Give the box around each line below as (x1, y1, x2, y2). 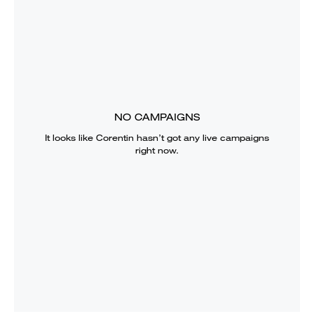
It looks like (45, 131, 96, 144)
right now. (135, 144, 179, 156)
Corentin (96, 131, 134, 144)
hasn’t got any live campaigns (134, 131, 269, 144)
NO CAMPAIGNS (114, 110, 200, 123)
